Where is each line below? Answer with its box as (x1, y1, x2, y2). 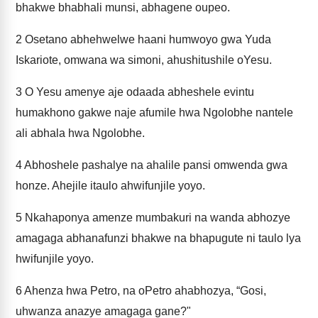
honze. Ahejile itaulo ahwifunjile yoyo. (16, 180, 205, 192)
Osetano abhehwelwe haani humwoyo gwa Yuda (22, 33, 271, 45)
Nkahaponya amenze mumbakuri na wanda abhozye (22, 212, 290, 224)
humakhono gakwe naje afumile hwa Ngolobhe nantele (16, 106, 293, 119)
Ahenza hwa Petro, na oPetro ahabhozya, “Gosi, (22, 285, 266, 297)
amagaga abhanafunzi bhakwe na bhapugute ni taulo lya (16, 232, 301, 244)
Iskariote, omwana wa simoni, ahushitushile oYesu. (16, 54, 272, 66)
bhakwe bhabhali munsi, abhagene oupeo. (16, 1, 230, 13)
